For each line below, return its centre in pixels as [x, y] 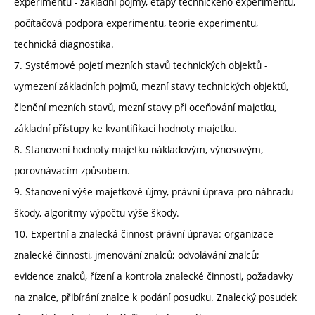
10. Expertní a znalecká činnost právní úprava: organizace [144, 233]
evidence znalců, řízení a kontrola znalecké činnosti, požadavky [154, 276]
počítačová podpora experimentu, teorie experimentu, [136, 22]
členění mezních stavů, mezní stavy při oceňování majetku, [145, 107]
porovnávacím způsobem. [72, 170]
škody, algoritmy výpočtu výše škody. [97, 212]
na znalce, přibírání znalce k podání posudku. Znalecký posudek [155, 297]
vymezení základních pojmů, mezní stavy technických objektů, [151, 86]
